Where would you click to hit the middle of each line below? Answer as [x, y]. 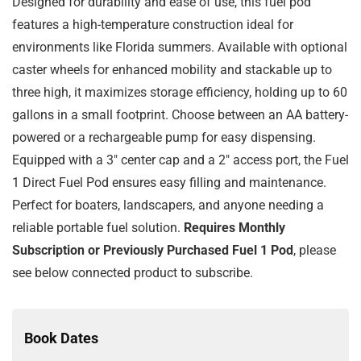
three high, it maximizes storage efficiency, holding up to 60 [180, 93]
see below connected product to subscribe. [133, 273]
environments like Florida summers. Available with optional [180, 48]
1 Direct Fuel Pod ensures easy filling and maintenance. [169, 183]
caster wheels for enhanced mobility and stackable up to [172, 70]
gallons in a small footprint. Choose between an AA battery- [180, 115]
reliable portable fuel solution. [98, 228]
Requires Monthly [234, 228]
